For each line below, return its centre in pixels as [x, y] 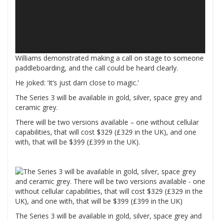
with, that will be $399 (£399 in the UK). [78, 142]
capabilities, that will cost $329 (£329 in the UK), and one [106, 132]
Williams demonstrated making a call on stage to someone [110, 58]
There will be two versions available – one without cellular [107, 122]
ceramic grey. [37, 108]
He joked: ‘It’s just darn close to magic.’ [77, 83]
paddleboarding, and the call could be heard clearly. [97, 68]
